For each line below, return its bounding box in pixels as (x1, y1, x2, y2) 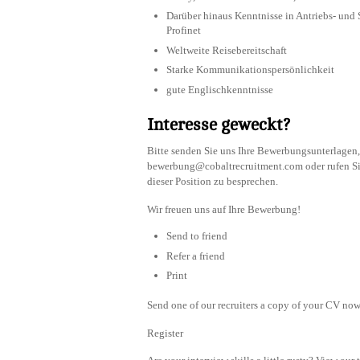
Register (147, 326, 183, 339)
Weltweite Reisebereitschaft (166, 43, 287, 56)
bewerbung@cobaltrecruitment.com (147, 159, 303, 172)
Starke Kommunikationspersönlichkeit (166, 63, 334, 76)
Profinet (166, 24, 201, 37)
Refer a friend (166, 249, 225, 262)
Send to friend (166, 230, 227, 243)
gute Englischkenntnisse (166, 83, 273, 96)
